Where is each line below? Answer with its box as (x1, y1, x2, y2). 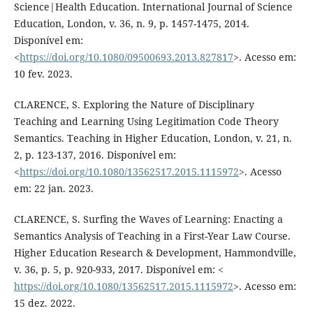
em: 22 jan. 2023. (13, 181, 94, 195)
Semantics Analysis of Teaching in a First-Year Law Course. (13, 228, 291, 242)
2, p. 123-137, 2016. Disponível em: (13, 147, 176, 161)
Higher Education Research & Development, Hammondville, (13, 245, 296, 259)
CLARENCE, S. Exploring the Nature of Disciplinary (13, 97, 254, 111)
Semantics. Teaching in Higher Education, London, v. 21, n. (13, 131, 292, 145)
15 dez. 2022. (13, 296, 75, 310)
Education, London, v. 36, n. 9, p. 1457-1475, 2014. (13, 16, 249, 30)
